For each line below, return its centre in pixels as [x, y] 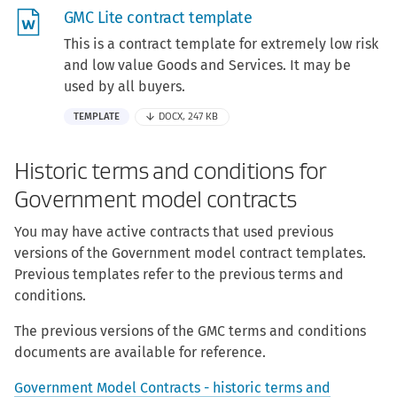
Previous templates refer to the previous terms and [179, 275]
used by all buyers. [125, 87]
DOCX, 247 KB [189, 117]
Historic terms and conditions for [170, 172]
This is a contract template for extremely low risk [221, 44]
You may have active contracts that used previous [174, 232]
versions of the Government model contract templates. [190, 253]
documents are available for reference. [140, 353]
